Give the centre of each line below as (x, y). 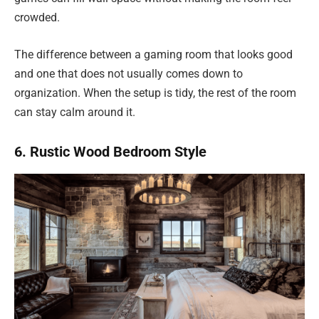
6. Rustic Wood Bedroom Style (110, 152)
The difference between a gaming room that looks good (153, 54)
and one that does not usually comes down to (129, 73)
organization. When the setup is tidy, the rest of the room (155, 93)
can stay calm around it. (75, 112)
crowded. (37, 18)
